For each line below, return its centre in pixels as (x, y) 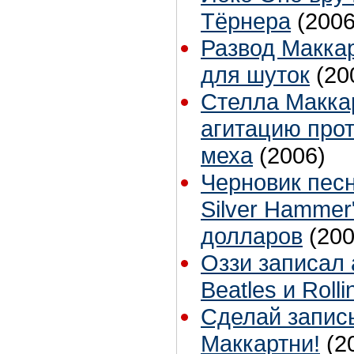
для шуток (255, 75)
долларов (252, 236)
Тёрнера (246, 21)
